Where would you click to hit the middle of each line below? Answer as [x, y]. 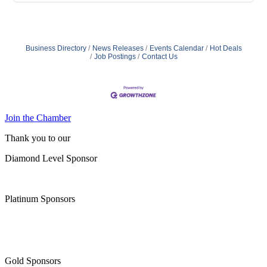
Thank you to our [38, 138]
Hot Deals [226, 49]
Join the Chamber [38, 117]
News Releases [118, 49]
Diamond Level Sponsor [51, 158]
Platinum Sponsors [40, 198]
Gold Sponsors [33, 260]
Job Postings [115, 57]
